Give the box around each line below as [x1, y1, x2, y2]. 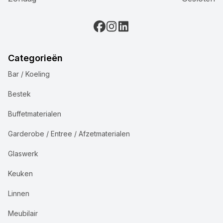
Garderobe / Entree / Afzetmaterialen [8, 129, 130, 138]
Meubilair [8, 209, 38, 218]
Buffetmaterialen [8, 109, 61, 118]
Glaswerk [8, 149, 38, 158]
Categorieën [8, 52, 63, 63]
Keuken [8, 169, 33, 178]
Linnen [8, 189, 29, 198]
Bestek [8, 89, 31, 98]
